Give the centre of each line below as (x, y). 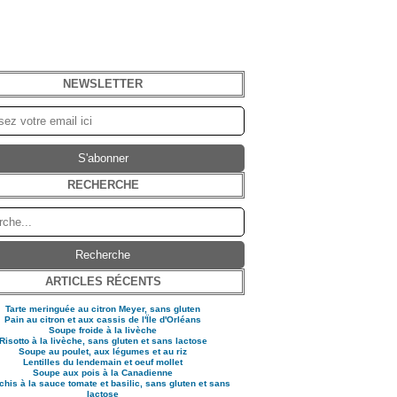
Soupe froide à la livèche (103, 330)
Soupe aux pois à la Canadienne (103, 373)
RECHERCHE (103, 185)
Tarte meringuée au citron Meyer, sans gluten (103, 309)
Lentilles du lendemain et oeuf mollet (103, 362)
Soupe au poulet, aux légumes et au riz (103, 351)
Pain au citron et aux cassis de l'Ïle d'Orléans (103, 319)
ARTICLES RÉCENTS (103, 281)
